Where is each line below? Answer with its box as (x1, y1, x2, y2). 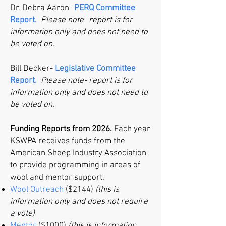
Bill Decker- (10, 64, 55, 74)
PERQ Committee (74, 3, 135, 14)
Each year (112, 124, 150, 135)
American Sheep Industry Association (10, 148, 146, 159)
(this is (95, 185, 119, 195)
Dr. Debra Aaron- (10, 3, 74, 14)
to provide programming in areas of (10, 160, 140, 171)
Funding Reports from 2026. (10, 124, 112, 135)
